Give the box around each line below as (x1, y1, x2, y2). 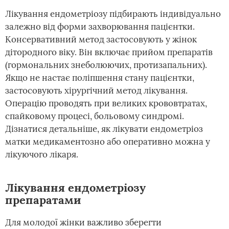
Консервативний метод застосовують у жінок (5, 34, 197, 45)
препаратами (5, 193, 81, 207)
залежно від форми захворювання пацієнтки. (5, 21, 195, 32)
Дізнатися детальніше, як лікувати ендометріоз (5, 123, 203, 134)
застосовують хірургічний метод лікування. (5, 85, 188, 96)
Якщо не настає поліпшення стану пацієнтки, (5, 72, 194, 83)
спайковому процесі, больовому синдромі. (5, 110, 184, 122)
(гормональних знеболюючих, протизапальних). (5, 59, 207, 71)
